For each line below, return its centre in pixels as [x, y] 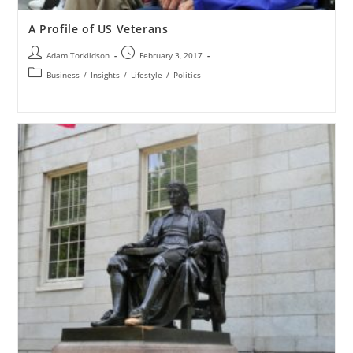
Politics [187, 74]
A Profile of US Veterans [98, 28]
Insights [105, 74]
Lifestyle [146, 74]
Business [63, 74]
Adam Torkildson [78, 55]
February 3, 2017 [171, 55]
